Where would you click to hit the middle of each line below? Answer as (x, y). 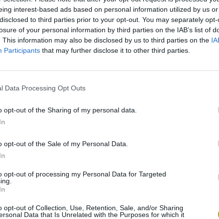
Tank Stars (110, 120)
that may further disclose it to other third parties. (115, 50)
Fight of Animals (42, 193)
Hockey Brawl (115, 193)
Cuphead (29, 120)
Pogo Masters (194, 193)
